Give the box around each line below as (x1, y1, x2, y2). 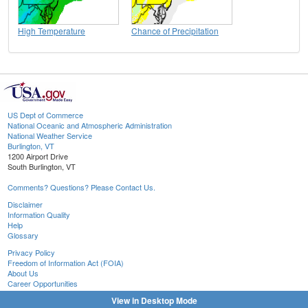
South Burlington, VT (8, 161, 76, 173)
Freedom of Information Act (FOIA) (8, 257, 124, 269)
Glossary (8, 230, 38, 241)
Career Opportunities (8, 278, 78, 289)
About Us (8, 267, 38, 279)
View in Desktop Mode (111, 294, 197, 307)
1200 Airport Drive (8, 151, 68, 162)
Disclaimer (8, 199, 43, 210)
